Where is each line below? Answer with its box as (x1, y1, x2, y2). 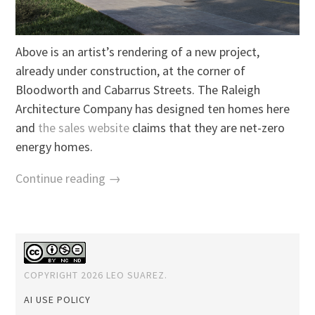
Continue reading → (15, 170, 122, 187)
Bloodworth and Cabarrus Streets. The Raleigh (15, 82, 261, 98)
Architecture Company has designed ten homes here (15, 101, 290, 117)
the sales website (38, 120, 130, 136)
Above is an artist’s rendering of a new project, (15, 44, 260, 60)
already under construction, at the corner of (15, 63, 246, 79)
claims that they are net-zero (129, 120, 285, 136)
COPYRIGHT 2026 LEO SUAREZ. (24, 269, 168, 282)
